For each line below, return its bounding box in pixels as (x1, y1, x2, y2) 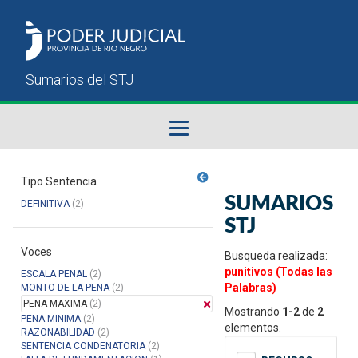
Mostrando (225, 305, 282, 319)
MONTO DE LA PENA (21, 282, 109, 294)
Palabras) (225, 281, 276, 295)
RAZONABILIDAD (21, 327, 95, 339)
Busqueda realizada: (225, 249, 328, 263)
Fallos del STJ (31, 163, 110, 179)
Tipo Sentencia (21, 175, 97, 189)
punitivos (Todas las (225, 265, 332, 279)
